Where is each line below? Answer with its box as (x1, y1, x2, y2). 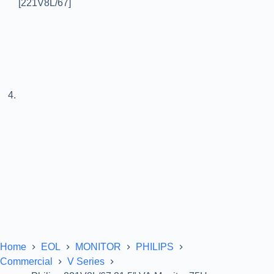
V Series (67, 254, 105, 270)
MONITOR (75, 239, 121, 254)
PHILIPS (136, 239, 174, 254)
